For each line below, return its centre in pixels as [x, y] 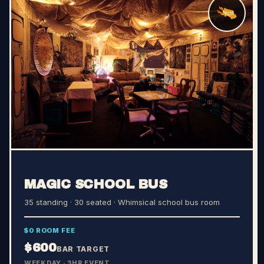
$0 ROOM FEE [50, 231]
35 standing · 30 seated [68, 202]
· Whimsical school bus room [166, 202]
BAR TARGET [83, 249]
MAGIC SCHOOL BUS [96, 185]
